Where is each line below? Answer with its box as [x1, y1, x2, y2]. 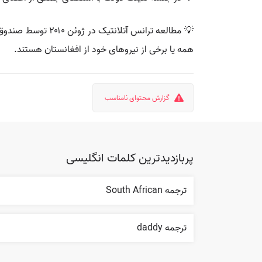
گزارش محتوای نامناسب [105, 92, 170, 104]
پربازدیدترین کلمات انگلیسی [66, 149, 194, 168]
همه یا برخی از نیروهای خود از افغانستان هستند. [14, 42, 194, 57]
